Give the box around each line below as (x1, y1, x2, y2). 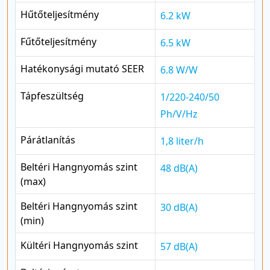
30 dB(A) (160, 200, 198, 214)
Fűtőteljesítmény (20, 34, 96, 48)
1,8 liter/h (160, 134, 204, 148)
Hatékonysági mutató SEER (20, 61, 144, 75)
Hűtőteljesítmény (20, 7, 99, 21)
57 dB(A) (160, 239, 198, 253)
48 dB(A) (160, 161, 198, 175)
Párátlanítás (20, 133, 75, 146)
